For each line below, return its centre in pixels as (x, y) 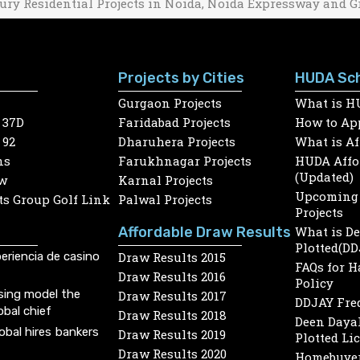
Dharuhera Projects (177, 141)
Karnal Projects (166, 180)
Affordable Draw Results (205, 232)
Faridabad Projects (174, 122)
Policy (314, 282)
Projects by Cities (181, 78)
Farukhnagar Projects (185, 160)
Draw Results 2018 (172, 315)
